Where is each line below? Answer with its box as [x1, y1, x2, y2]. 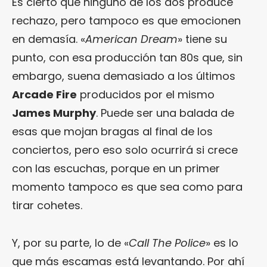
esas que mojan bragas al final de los [12, 123, 213, 139]
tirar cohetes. [12, 197, 82, 213]
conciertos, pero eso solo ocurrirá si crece [12, 142, 238, 157]
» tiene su [178, 31, 227, 46]
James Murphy [12, 105, 96, 120]
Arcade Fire [12, 86, 77, 102]
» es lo [206, 235, 238, 250]
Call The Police [129, 235, 206, 250]
